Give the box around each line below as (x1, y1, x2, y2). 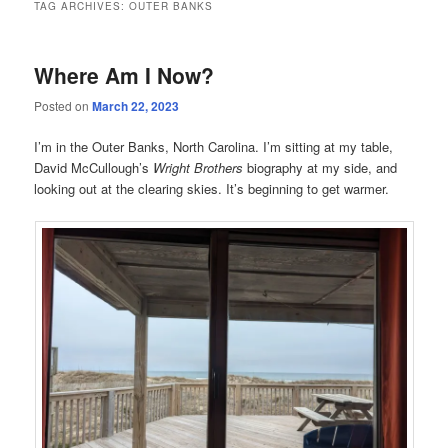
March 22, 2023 (92, 97, 180, 116)
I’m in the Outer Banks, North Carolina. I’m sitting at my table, (34, 137, 394, 157)
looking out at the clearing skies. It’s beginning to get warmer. (34, 179, 390, 199)
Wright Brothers (153, 158, 248, 178)
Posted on (34, 97, 93, 115)
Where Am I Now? (34, 59, 215, 90)
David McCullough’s (34, 158, 154, 178)
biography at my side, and (247, 158, 398, 178)
